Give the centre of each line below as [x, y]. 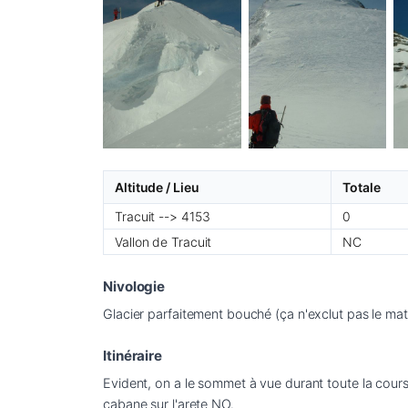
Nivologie [134, 286]
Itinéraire [133, 355]
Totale [362, 187]
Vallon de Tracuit [163, 241]
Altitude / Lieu [157, 187]
